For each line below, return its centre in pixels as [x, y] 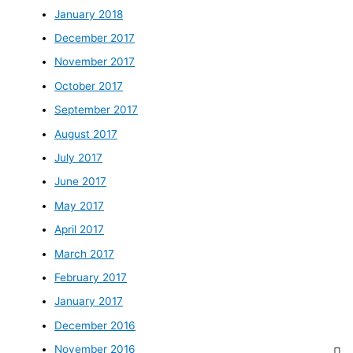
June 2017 [81, 182]
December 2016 [95, 325]
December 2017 [95, 37]
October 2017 [89, 85]
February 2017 [91, 278]
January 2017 [89, 301]
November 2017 [95, 62]
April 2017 [80, 230]
